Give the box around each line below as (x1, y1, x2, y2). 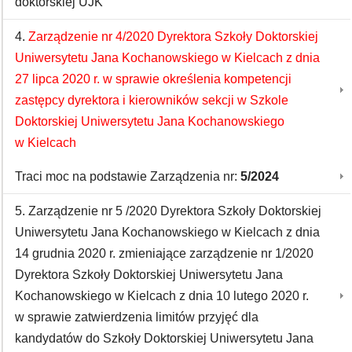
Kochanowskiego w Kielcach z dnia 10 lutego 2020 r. (15, 289, 309, 302)
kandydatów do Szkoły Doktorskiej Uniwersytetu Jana (15, 332, 313, 345)
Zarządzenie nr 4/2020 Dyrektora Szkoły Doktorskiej (28, 30, 318, 43)
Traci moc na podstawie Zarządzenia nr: (15, 170, 240, 183)
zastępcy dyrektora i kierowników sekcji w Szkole (15, 93, 288, 107)
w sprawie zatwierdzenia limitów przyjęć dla (15, 310, 258, 324)
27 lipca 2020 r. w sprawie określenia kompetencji (15, 72, 291, 86)
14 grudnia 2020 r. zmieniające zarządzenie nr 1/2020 (15, 247, 313, 260)
